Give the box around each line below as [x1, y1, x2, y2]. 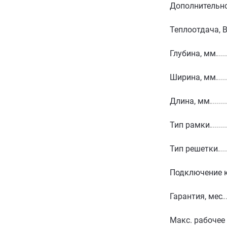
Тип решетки [170, 143, 218, 154]
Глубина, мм [170, 48, 216, 58]
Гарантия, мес [170, 191, 222, 201]
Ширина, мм [170, 72, 216, 82]
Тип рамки [170, 120, 210, 130]
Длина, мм [170, 96, 210, 106]
